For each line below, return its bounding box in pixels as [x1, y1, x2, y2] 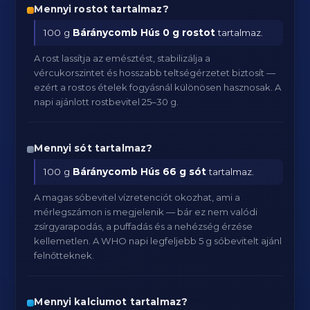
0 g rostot [163, 27, 216, 38]
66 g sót [163, 166, 207, 177]
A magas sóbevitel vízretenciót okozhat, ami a [34, 192, 241, 203]
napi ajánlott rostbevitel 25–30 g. [34, 96, 179, 107]
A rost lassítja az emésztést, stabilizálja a [34, 53, 211, 64]
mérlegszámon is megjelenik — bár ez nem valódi [34, 206, 258, 217]
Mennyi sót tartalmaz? [34, 143, 153, 154]
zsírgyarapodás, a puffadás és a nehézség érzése [34, 221, 253, 232]
